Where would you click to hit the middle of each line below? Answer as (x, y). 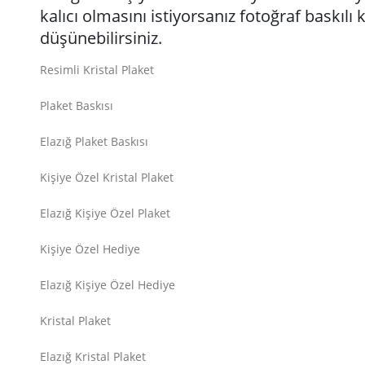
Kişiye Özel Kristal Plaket (107, 177)
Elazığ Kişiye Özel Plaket (105, 213)
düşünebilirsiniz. (101, 38)
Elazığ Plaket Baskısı (94, 141)
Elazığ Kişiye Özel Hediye (108, 285)
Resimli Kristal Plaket (97, 70)
